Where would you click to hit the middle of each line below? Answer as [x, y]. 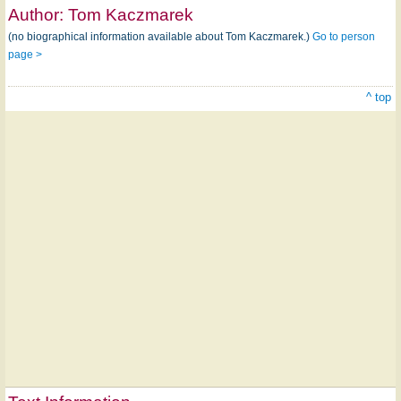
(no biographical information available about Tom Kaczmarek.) [160, 37]
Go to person [344, 37]
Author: [38, 15]
